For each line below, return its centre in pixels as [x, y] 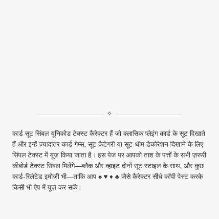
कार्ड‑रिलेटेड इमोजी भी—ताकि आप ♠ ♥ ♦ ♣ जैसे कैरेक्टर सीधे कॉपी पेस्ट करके [108, 176]
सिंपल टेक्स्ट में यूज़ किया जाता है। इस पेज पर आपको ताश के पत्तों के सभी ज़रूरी [109, 154]
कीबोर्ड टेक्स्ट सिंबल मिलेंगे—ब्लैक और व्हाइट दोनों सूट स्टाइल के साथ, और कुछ [108, 165]
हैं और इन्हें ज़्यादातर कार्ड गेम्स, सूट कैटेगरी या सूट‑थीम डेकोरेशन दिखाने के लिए [108, 144]
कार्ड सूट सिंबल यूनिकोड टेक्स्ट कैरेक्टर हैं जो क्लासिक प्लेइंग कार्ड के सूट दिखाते [109, 133]
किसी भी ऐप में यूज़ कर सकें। [47, 187]
